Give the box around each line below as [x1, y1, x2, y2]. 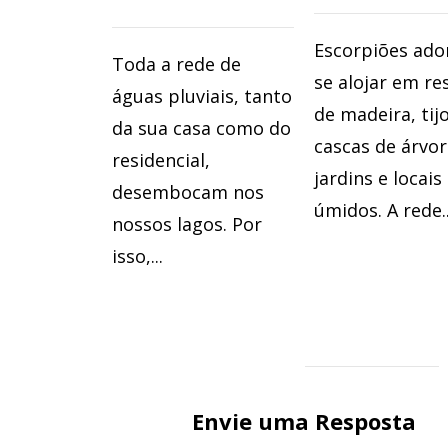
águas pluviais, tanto [112, 84, 292, 109]
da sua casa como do [112, 116, 291, 141]
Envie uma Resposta [192, 405, 416, 436]
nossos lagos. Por [112, 212, 262, 237]
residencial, [112, 148, 210, 173]
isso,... [112, 244, 163, 269]
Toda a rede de [112, 52, 241, 77]
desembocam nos [112, 180, 264, 205]
